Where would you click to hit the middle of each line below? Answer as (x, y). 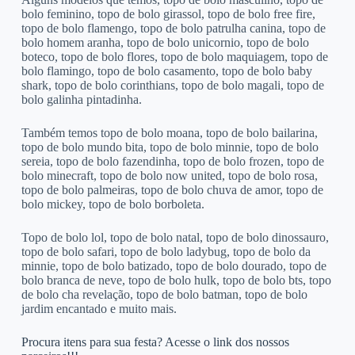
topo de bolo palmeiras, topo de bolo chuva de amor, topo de (172, 190)
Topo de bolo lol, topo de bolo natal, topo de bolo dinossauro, (175, 238)
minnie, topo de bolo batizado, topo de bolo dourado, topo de (174, 266)
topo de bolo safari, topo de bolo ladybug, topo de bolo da (166, 252)
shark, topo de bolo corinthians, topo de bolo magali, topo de (172, 86)
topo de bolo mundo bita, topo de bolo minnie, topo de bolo (170, 147)
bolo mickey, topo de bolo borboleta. (113, 204)
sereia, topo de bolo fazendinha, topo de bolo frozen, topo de (172, 162)
